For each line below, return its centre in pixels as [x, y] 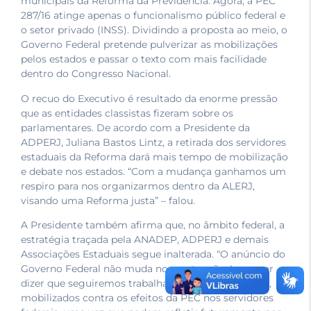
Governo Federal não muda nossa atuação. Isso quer [147, 269]
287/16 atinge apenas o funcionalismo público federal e [153, 16]
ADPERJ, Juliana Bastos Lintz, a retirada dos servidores [153, 142]
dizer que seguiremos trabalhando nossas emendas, [146, 284]
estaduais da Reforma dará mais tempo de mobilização [154, 157]
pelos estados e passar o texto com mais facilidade [144, 59]
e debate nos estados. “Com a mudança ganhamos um [153, 171]
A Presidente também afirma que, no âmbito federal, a [153, 225]
